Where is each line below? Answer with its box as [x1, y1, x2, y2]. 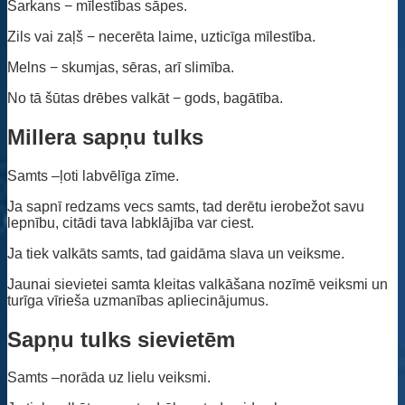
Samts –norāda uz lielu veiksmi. [7, 370, 211, 386]
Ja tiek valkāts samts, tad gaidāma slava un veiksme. [7, 245, 344, 261]
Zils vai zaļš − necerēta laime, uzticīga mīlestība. [7, 28, 316, 44]
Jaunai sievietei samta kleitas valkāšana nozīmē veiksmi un [7, 276, 388, 292]
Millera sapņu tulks [7, 124, 203, 149]
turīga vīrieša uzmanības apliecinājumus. [7, 292, 268, 308]
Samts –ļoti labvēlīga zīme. [7, 167, 179, 184]
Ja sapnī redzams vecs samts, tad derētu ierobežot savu [7, 198, 364, 214]
